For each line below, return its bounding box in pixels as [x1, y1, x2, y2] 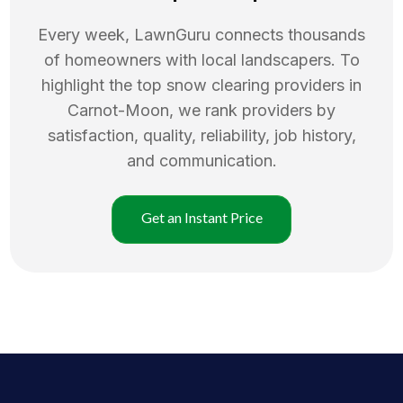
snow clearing [166, 75, 270, 94]
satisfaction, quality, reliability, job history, [47, 125, 356, 145]
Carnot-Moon [67, 100, 169, 120]
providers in [274, 75, 362, 94]
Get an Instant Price [140, 208, 263, 226]
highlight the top [41, 75, 166, 94]
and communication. [126, 150, 277, 170]
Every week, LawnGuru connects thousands [38, 24, 365, 44]
